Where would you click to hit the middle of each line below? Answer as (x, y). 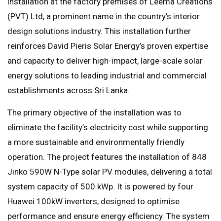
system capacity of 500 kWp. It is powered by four (100, 187)
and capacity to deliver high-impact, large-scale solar (105, 61)
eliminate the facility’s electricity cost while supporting (108, 128)
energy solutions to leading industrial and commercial (107, 76)
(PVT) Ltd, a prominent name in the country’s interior (104, 17)
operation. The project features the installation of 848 (107, 157)
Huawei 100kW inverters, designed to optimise (93, 202)
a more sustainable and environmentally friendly (96, 142)
